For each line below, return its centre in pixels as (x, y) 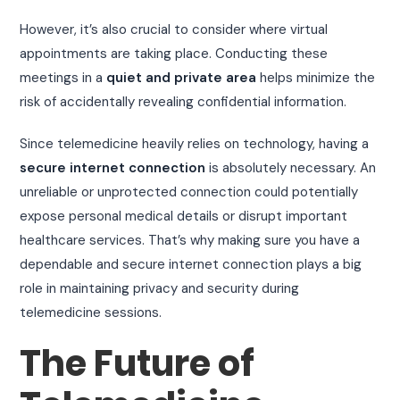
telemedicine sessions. (91, 312)
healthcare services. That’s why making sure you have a (190, 240)
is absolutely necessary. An (291, 167)
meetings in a (63, 77)
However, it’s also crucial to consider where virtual (174, 29)
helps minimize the (316, 77)
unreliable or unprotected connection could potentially (189, 192)
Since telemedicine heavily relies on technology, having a (195, 143)
